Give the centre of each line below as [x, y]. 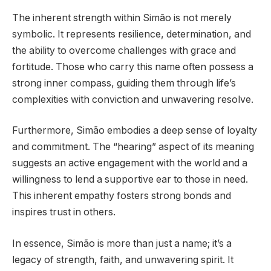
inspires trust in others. [64, 212]
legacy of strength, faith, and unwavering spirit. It [123, 260]
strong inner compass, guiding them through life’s [124, 83]
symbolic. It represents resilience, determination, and [132, 34]
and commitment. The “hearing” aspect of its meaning [133, 147]
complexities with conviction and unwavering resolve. [133, 99]
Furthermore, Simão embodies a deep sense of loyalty [135, 131]
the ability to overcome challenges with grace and [124, 50]
